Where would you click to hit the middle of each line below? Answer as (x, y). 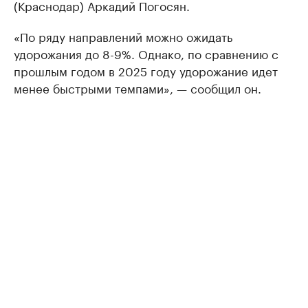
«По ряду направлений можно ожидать (123, 36)
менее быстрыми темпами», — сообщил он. (137, 88)
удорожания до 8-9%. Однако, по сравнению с (146, 53)
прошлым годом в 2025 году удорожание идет (146, 70)
